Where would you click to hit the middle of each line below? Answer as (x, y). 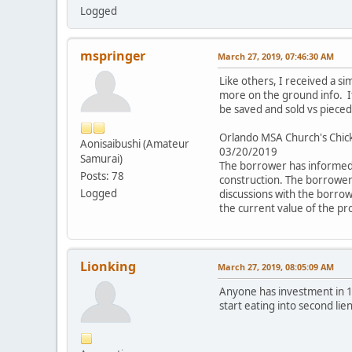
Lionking (108, 267)
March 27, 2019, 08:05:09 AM (276, 267)
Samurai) (101, 159)
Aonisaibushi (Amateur (135, 144)
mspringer (113, 56)
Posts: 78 (102, 176)
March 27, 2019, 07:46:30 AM (276, 57)
